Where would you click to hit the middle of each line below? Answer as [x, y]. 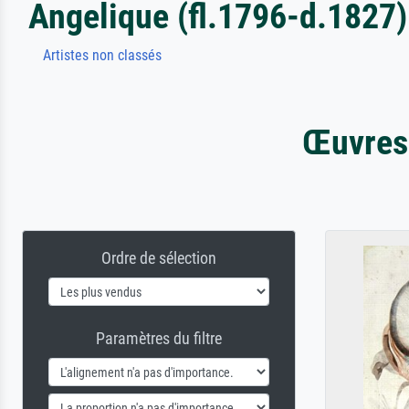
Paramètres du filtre [159, 338]
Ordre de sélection [159, 258]
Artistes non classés [102, 55]
